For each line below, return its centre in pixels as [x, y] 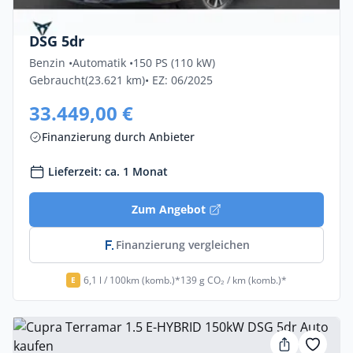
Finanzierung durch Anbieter [118, 137]
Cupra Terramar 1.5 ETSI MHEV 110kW [161, 19]
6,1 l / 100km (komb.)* [132, 280]
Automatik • [103, 63]
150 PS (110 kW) [174, 63]
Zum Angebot [169, 209]
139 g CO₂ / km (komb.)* [234, 280]
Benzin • [51, 63]
